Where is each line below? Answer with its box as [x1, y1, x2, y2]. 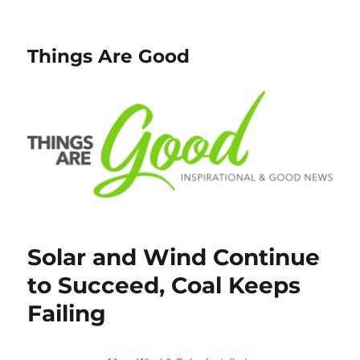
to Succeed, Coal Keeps [27, 272, 301, 300]
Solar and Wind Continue [27, 243, 321, 272]
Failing [27, 300, 107, 328]
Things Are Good [27, 45, 190, 67]
